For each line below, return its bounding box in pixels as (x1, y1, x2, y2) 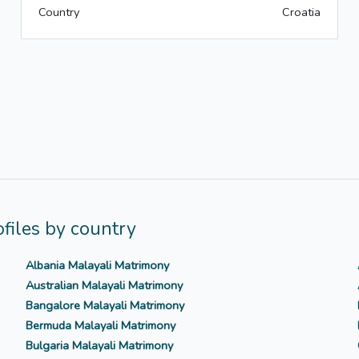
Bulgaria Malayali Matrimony (25, 337, 173, 354)
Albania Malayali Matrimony (25, 257, 169, 274)
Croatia (282, 4, 321, 21)
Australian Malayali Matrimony (25, 277, 183, 294)
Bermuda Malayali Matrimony (25, 317, 175, 334)
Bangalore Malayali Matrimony (25, 297, 184, 314)
